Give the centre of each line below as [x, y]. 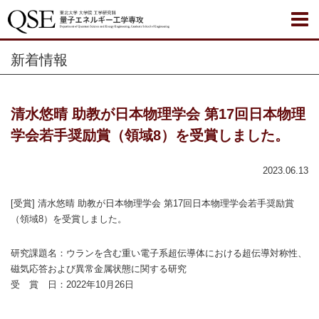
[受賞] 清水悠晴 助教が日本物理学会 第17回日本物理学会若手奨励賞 [152, 203]
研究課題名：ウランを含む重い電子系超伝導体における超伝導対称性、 [159, 253]
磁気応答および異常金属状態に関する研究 [99, 269]
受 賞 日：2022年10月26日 [72, 284]
